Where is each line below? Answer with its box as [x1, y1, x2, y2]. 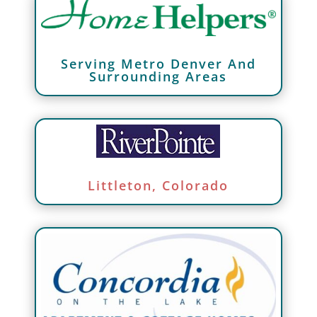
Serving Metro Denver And [60, 55, 256, 73]
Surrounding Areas [89, 68, 228, 86]
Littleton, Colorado [88, 177, 229, 195]
